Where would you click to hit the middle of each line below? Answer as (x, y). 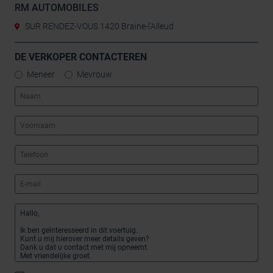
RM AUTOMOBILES (57, 8)
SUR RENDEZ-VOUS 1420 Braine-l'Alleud (98, 27)
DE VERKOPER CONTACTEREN (81, 57)
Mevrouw (94, 75)
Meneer (41, 75)
